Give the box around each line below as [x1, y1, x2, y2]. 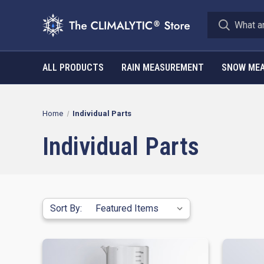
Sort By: [50, 203, 82, 214]
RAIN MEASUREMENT [121, 62, 204, 73]
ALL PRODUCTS [42, 62, 104, 73]
